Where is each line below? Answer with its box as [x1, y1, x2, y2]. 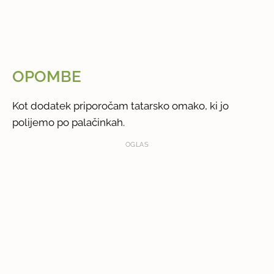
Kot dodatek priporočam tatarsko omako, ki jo [12, 99, 229, 112]
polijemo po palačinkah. [12, 116, 125, 128]
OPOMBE [12, 67, 82, 86]
